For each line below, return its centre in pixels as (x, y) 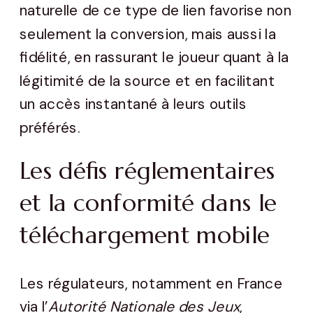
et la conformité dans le (148, 204)
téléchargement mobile (145, 236)
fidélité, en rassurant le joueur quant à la (154, 58)
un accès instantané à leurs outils (133, 104)
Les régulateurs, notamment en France (151, 283)
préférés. (50, 128)
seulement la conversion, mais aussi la (148, 34)
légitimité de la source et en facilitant (147, 81)
